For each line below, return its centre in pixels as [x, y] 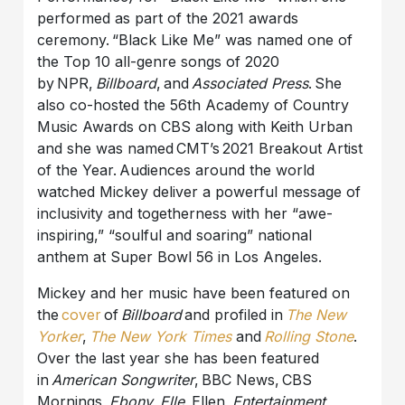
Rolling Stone [309, 336]
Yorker [60, 336]
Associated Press [250, 83]
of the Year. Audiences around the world [176, 170]
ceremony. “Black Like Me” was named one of [195, 39]
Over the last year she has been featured [179, 358]
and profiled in [234, 314]
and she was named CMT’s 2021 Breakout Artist [200, 148]
